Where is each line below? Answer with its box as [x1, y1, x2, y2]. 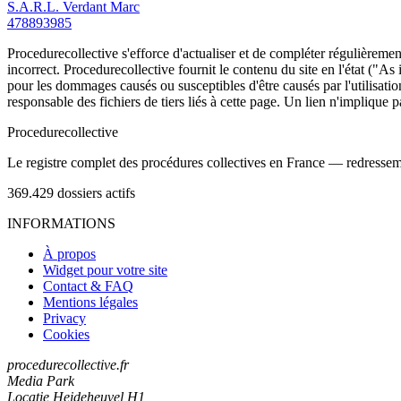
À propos [43, 245, 96, 261]
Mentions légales [43, 294, 138, 310]
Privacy [43, 310, 86, 326]
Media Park [7, 372, 74, 388]
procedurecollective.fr [7, 356, 129, 372]
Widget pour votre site [43, 261, 167, 277]
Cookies [43, 326, 90, 342]
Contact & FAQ [43, 277, 133, 294]
